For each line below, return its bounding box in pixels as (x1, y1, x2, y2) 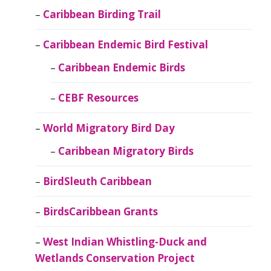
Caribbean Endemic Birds (58, 60, 185, 75)
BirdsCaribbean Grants (42, 204, 158, 219)
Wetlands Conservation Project (34, 251, 195, 266)
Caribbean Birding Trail (42, 7, 161, 22)
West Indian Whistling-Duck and (42, 235, 207, 249)
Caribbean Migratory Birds (58, 144, 194, 158)
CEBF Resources (58, 91, 139, 105)
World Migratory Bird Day (42, 121, 175, 135)
